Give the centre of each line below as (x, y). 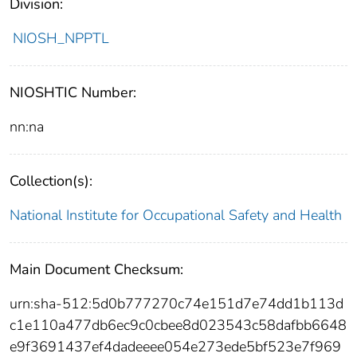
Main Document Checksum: (96, 269)
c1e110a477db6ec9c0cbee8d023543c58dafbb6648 (178, 325)
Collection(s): (51, 180)
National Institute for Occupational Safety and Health (176, 215)
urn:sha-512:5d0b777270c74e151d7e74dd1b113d (177, 303)
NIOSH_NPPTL (61, 38)
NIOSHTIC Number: (73, 92)
